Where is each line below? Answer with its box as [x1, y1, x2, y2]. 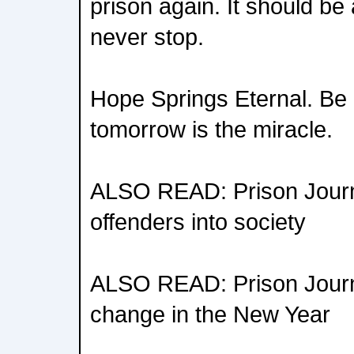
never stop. [90, 24, 204, 50]
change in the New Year [90, 301, 330, 327]
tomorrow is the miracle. [90, 116, 333, 142]
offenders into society [90, 209, 306, 235]
